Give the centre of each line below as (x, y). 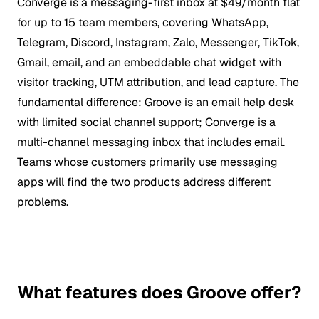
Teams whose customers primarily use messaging (147, 162)
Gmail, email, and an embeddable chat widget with (149, 62)
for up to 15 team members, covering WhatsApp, (143, 22)
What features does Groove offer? (159, 292)
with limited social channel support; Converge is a (146, 122)
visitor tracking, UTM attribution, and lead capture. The (158, 82)
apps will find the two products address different (144, 182)
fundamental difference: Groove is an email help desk (156, 102)
